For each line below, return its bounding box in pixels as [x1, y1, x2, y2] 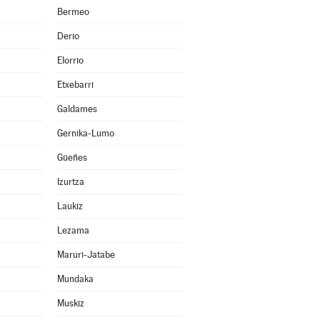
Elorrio [56, 55, 84, 66]
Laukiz [56, 201, 83, 211]
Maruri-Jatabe [56, 249, 115, 260]
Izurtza [56, 176, 84, 187]
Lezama [56, 225, 89, 236]
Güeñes [56, 152, 87, 163]
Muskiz [56, 298, 84, 309]
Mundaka [56, 274, 94, 284]
